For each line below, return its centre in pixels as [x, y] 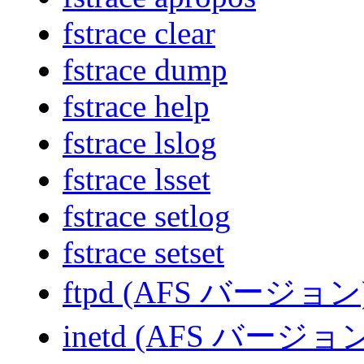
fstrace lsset [136, 180]
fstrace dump [145, 70]
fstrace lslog [140, 143]
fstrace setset [143, 253]
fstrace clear [139, 33]
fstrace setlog [147, 216]
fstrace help [136, 106]
